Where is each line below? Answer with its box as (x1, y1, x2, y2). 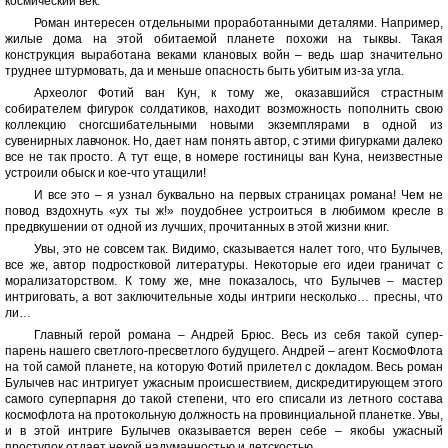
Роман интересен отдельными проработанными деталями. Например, (33, 16, 443, 31)
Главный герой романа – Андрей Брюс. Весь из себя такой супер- (33, 328, 443, 343)
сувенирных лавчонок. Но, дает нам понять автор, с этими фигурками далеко (5, 134, 443, 149)
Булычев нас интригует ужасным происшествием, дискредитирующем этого (5, 376, 443, 391)
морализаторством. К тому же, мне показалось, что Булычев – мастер (5, 274, 443, 289)
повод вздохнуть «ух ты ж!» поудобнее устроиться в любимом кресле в (5, 204, 443, 219)
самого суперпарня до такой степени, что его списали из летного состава (5, 392, 443, 407)
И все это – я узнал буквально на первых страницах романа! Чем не (33, 188, 443, 203)
